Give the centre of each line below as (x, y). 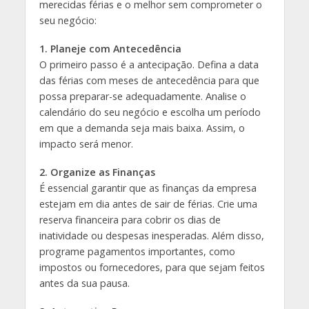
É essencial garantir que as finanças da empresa (148, 188)
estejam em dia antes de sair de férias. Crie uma (148, 203)
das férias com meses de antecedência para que (149, 80)
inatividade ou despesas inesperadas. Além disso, (151, 235)
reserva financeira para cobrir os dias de (130, 219)
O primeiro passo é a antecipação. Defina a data (149, 64)
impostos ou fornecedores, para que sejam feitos (152, 267)
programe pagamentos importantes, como (137, 251)
